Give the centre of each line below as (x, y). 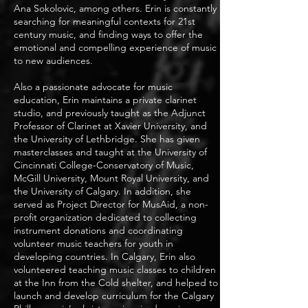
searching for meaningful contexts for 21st (104, 21)
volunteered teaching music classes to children (115, 269)
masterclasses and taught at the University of (110, 152)
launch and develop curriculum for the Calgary (114, 296)
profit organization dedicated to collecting (105, 217)
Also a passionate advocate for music (93, 87)
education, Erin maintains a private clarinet (105, 100)
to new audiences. (53, 60)
